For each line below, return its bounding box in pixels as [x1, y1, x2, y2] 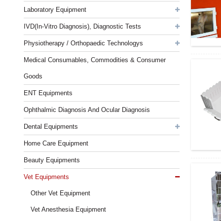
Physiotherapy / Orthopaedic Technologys [23, 39, 143, 47]
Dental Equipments [23, 123, 78, 130]
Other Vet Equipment [31, 189, 91, 197]
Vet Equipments [23, 173, 69, 181]
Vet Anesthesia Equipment [31, 206, 107, 213]
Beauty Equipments [23, 156, 80, 164]
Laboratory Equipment [23, 6, 86, 13]
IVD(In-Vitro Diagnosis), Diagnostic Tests [23, 23, 141, 30]
